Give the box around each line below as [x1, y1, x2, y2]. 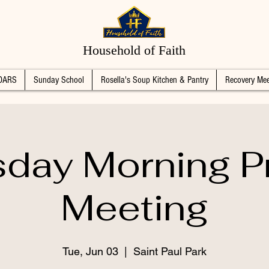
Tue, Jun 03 [62, 245, 118, 258]
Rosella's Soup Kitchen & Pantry [100, 74, 208, 85]
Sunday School [33, 74, 84, 85]
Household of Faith [83, 43, 186, 58]
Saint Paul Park [133, 245, 207, 258]
